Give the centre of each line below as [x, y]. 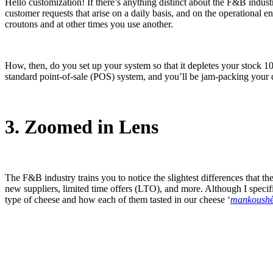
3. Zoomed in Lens [82, 127]
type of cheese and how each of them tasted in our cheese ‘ [118, 199]
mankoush [250, 199]
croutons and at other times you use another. [89, 24]
